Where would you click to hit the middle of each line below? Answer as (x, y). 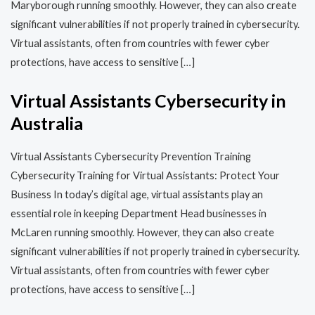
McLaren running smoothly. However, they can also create (142, 232)
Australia (47, 123)
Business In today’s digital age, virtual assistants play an (137, 194)
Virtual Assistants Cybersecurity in (148, 101)
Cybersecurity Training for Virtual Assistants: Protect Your (145, 175)
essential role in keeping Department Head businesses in (139, 213)
